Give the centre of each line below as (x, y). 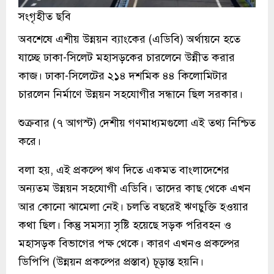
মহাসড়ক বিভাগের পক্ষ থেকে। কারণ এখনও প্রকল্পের (129, 244)
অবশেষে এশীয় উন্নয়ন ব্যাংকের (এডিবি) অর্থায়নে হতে (129, 39)
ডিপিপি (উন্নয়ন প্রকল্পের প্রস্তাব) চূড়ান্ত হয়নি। (111, 262)
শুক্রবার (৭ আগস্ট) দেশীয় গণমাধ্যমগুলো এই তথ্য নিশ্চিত (137, 123)
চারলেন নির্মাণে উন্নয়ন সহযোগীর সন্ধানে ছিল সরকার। (131, 94)
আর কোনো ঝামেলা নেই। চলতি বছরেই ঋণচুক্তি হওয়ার (133, 207)
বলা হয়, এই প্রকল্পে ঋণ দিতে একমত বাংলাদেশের (124, 170)
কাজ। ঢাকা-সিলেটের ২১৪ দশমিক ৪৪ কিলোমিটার (123, 76)
